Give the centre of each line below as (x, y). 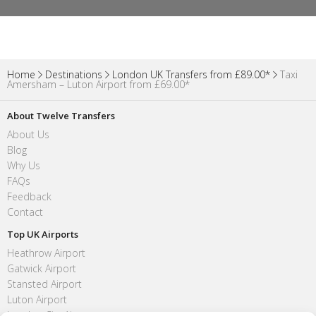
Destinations (74, 74)
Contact (25, 212)
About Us (28, 134)
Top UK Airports (43, 234)
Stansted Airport (44, 284)
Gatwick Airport (42, 268)
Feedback (29, 196)
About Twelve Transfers (61, 115)
